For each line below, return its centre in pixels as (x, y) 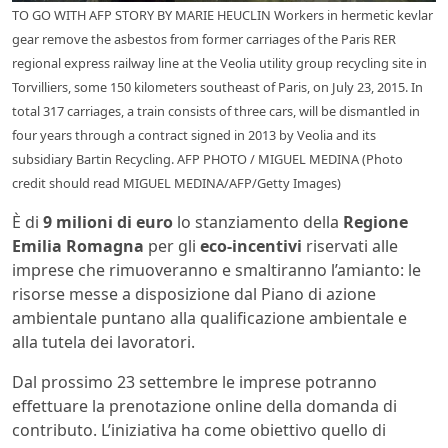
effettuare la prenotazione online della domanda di (204, 406)
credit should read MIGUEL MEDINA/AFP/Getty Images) (176, 183)
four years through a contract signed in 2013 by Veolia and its (194, 135)
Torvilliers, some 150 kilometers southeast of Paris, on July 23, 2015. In (217, 87)
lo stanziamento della (258, 222)
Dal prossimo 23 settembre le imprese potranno (194, 382)
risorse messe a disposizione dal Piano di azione (194, 294)
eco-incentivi (251, 246)
